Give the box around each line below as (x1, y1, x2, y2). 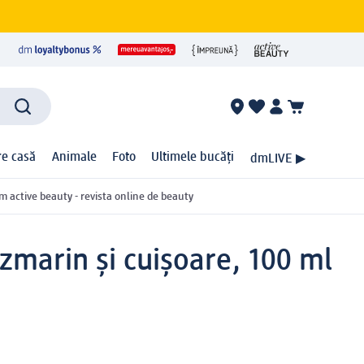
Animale (51, 151, 97, 165)
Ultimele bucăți (151, 151, 235, 165)
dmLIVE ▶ (249, 152, 305, 166)
